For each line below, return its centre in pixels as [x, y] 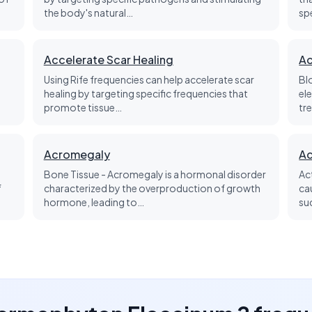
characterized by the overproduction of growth [152, 188]
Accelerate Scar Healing [108, 60]
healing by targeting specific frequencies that [146, 93]
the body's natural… [88, 13]
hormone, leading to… [94, 202]
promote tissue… [83, 107]
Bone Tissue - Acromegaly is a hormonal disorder [155, 174]
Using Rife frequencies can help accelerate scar [149, 79]
